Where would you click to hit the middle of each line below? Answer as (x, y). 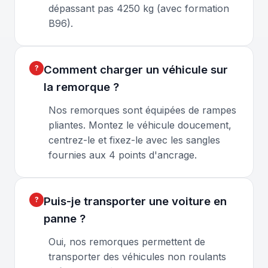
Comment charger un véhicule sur (136, 69)
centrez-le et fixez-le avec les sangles (134, 140)
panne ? (65, 218)
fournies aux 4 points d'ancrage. (123, 155)
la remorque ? (81, 87)
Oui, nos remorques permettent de (127, 241)
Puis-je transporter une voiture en (135, 201)
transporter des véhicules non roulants (137, 256)
